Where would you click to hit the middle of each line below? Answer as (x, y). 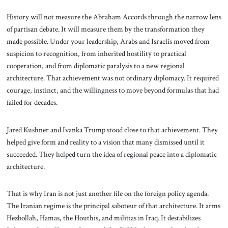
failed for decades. (32, 102)
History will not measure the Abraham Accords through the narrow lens (114, 17)
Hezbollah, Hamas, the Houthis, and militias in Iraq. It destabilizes (103, 218)
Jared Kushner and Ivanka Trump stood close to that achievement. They (112, 130)
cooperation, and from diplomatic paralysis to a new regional (95, 65)
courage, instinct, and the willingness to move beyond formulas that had (112, 90)
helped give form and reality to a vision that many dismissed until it (105, 142)
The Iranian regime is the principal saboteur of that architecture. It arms (113, 206)
